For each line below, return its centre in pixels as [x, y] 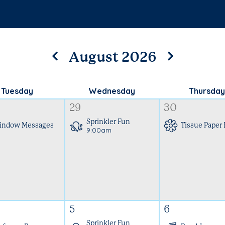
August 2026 [113, 58]
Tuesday [17, 91]
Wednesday [112, 91]
